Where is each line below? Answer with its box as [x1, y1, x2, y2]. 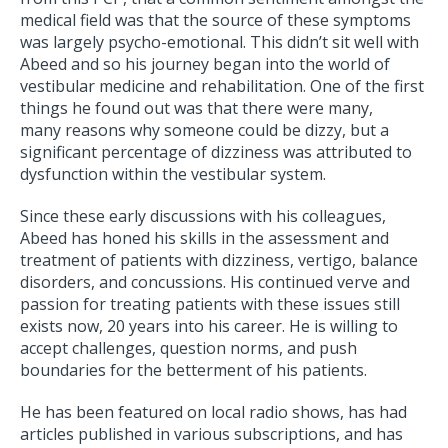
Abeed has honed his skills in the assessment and [20, 227, 389, 250]
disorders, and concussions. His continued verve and [20, 271, 410, 294]
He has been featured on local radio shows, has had [20, 401, 407, 424]
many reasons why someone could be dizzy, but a [20, 119, 389, 142]
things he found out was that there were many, [20, 97, 373, 120]
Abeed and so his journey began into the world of [20, 53, 390, 76]
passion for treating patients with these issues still [20, 293, 400, 316]
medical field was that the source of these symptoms [20, 9, 411, 32]
